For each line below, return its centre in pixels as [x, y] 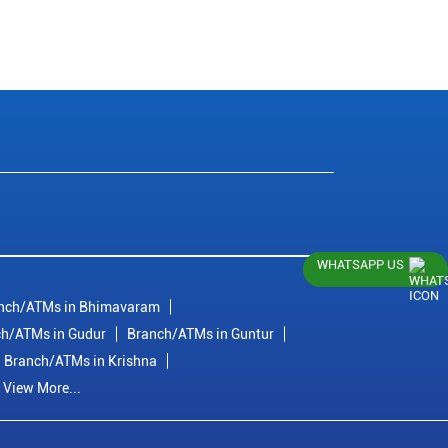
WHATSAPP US [360, 264]
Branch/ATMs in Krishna [80, 361]
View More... [42, 388]
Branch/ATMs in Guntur [200, 334]
